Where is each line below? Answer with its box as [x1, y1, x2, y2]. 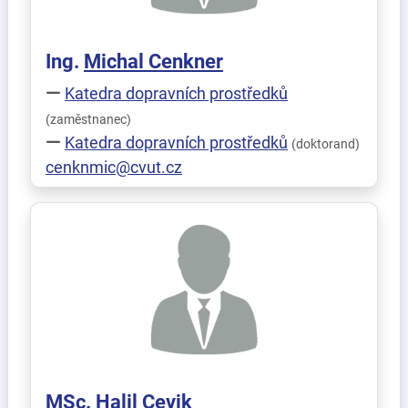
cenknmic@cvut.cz [46, 158, 182, 177]
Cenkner [148, 50, 223, 73]
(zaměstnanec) [46, 112, 131, 127]
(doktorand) [291, 137, 360, 152]
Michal [84, 50, 148, 73]
